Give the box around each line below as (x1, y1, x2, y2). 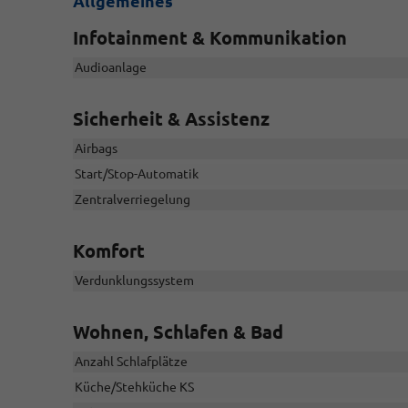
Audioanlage (75, 60, 147, 76)
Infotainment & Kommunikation (73, 27, 347, 49)
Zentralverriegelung (75, 192, 190, 208)
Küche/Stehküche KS (75, 380, 194, 395)
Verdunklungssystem (75, 273, 194, 289)
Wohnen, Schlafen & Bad (73, 321, 283, 343)
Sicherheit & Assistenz (73, 108, 270, 130)
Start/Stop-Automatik (75, 167, 199, 182)
